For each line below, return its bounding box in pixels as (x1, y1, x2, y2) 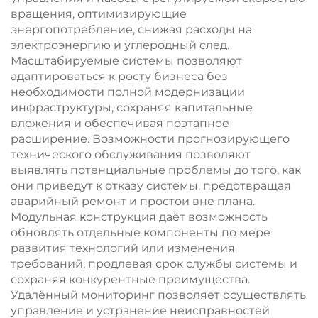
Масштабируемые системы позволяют (11, 54, 242, 67)
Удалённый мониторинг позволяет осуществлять (11, 288, 306, 302)
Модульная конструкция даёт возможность (11, 210, 268, 224)
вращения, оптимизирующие (11, 7, 187, 21)
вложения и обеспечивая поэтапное (11, 116, 229, 130)
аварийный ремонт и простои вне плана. (11, 194, 255, 208)
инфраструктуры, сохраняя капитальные (11, 101, 253, 114)
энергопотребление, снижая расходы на (11, 23, 252, 36)
